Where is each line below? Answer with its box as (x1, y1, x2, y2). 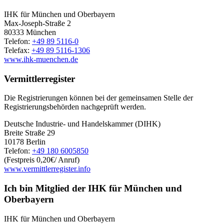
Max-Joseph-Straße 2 (4, 19, 71, 28)
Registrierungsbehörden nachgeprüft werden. (4, 102, 146, 111)
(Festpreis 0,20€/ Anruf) (4, 155, 79, 164)
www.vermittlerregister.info (4, 164, 90, 173)
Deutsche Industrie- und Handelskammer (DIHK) (4, 119, 160, 128)
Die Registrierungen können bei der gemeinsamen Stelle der (4, 93, 193, 102)
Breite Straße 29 (4, 128, 55, 137)
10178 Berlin (4, 137, 45, 146)
